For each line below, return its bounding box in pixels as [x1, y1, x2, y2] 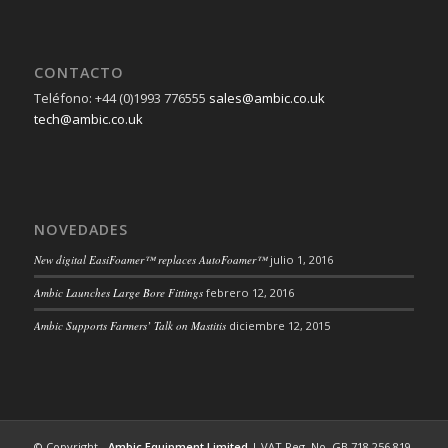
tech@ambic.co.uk [33, 109, 143, 128]
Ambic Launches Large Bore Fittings [33, 284, 203, 300]
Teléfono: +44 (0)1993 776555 [33, 88, 209, 107]
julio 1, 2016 [269, 251, 333, 267]
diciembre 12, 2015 [228, 317, 330, 333]
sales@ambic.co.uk [208, 88, 325, 107]
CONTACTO [33, 62, 124, 82]
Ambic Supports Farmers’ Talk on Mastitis [33, 317, 226, 333]
